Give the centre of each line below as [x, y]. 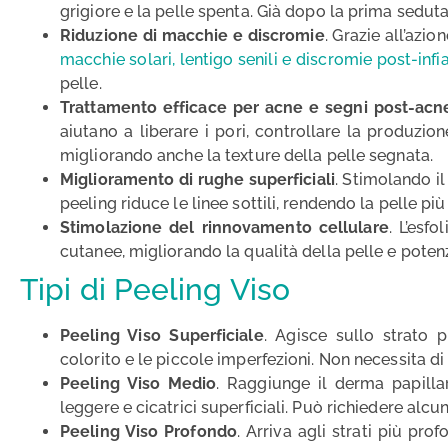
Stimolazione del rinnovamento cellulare [224, 227]
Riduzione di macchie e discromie [192, 35]
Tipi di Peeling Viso [155, 289]
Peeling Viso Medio [138, 383]
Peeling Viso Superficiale [162, 335]
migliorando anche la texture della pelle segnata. [246, 155]
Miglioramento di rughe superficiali [197, 179]
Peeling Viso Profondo [148, 431]
